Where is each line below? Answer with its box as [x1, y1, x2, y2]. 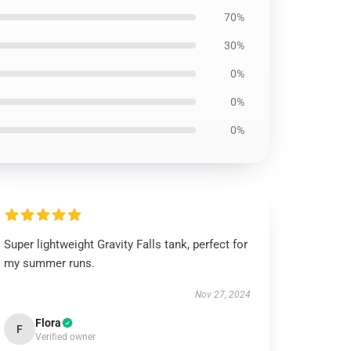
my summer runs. [4, 256, 96, 270]
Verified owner [35, 331, 96, 342]
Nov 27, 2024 [194, 289, 251, 300]
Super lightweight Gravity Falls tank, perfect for [4, 237, 248, 251]
